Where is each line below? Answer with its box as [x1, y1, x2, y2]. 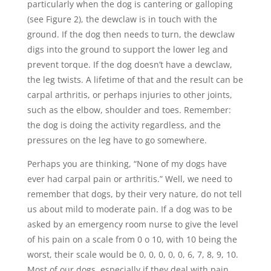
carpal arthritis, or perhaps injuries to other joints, [27, 89, 232, 100]
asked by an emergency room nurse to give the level [27, 218, 238, 230]
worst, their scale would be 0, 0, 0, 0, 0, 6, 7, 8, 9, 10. [27, 249, 238, 260]
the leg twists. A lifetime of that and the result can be [27, 74, 243, 85]
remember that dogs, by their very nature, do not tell [27, 188, 242, 200]
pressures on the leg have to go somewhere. [27, 134, 207, 146]
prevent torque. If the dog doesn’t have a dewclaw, [27, 59, 232, 70]
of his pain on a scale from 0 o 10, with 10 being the [27, 233, 237, 245]
